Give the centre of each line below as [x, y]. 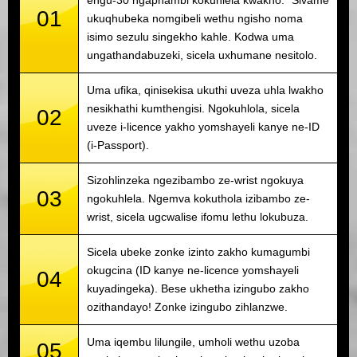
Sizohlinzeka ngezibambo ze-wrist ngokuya [195, 180]
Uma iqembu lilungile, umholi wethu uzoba [193, 341]
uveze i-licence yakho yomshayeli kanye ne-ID [203, 126]
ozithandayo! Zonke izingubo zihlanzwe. [187, 306]
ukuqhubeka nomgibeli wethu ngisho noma [195, 18]
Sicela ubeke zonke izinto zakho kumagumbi [198, 251]
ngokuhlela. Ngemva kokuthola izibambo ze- [198, 198]
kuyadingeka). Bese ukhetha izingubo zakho [198, 288]
